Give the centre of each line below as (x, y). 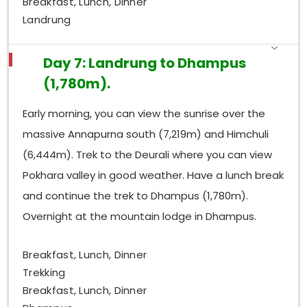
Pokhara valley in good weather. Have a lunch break (153, 175)
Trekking (44, 273)
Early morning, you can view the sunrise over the (144, 113)
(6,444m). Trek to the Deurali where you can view (148, 154)
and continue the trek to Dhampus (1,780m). (136, 195)
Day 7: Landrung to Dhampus (145, 63)
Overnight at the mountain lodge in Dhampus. (140, 216)
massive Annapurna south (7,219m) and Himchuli (146, 134)
